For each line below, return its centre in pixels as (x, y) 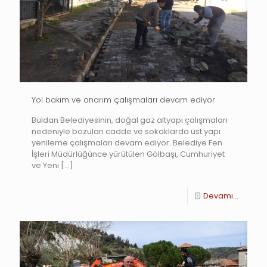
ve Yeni (45, 165)
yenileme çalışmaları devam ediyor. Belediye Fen (127, 142)
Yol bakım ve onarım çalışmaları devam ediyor (123, 100)
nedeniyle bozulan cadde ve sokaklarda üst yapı (126, 131)
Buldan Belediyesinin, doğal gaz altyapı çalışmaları (130, 120)
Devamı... (221, 195)
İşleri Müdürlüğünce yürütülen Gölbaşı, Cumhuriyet (128, 154)
